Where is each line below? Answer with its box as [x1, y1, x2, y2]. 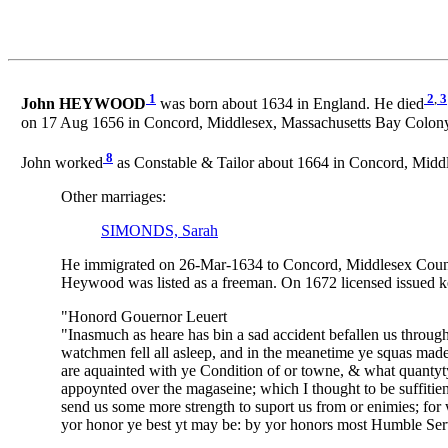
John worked [21, 154, 103, 172]
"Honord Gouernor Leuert [61, 308, 227, 326]
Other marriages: [61, 188, 166, 206]
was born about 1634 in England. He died [156, 95, 424, 113]
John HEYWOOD [21, 95, 146, 113]
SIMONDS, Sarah [101, 222, 218, 240]
